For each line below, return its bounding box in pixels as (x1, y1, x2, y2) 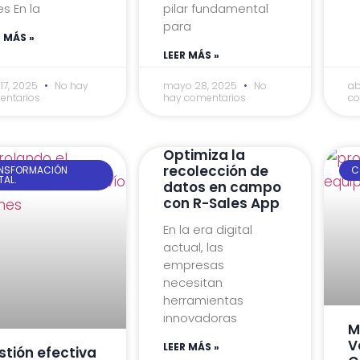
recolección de (162, 161, 268, 181)
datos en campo (162, 177, 281, 197)
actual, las (162, 238, 223, 256)
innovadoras (162, 309, 237, 326)
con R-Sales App (162, 193, 280, 213)
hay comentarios (162, 90, 246, 104)
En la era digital (162, 220, 252, 238)
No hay (52, 78, 89, 92)
